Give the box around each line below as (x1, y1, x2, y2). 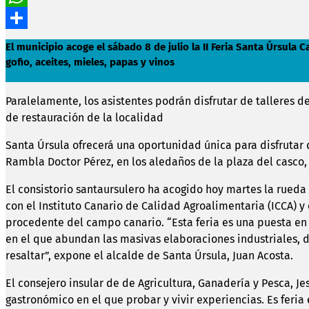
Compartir (6, 32, 57, 46)
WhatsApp (6, 10, 56, 24)
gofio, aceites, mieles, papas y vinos (6, 55, 175, 68)
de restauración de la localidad (6, 110, 163, 124)
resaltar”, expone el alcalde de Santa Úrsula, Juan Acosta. (6, 248, 293, 262)
